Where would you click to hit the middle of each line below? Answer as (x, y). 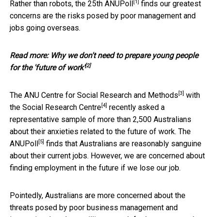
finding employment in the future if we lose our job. (95, 168)
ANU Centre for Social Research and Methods (101, 95)
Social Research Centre (62, 107)
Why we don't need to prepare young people (124, 55)
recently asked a (136, 107)
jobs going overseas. (45, 28)
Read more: (30, 55)
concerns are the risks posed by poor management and (103, 15)
